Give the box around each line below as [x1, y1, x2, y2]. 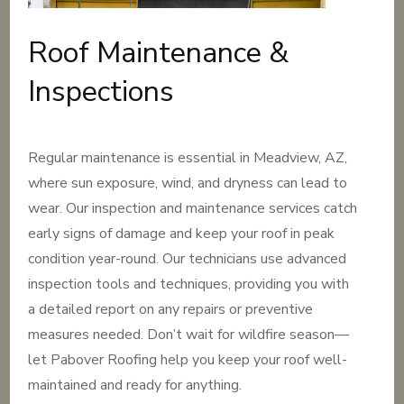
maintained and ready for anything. [28, 375, 243, 395]
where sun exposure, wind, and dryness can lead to [28, 173, 348, 193]
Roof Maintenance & [28, 33, 289, 72]
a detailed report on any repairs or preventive [28, 299, 314, 319]
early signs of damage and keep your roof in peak [28, 224, 335, 243]
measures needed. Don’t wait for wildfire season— [28, 325, 350, 344]
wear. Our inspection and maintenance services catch [28, 198, 358, 218]
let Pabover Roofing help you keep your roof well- [28, 350, 348, 370]
